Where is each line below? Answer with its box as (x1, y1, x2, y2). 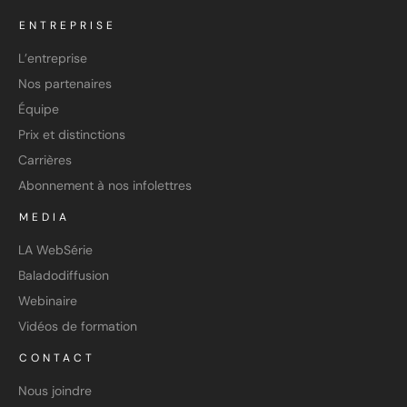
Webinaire (18, 293, 77, 309)
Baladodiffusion (18, 267, 109, 283)
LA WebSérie (18, 242, 93, 258)
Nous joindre (18, 382, 92, 399)
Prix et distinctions (18, 126, 125, 143)
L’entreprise (18, 50, 87, 66)
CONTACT (19, 351, 95, 365)
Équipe (18, 101, 59, 117)
